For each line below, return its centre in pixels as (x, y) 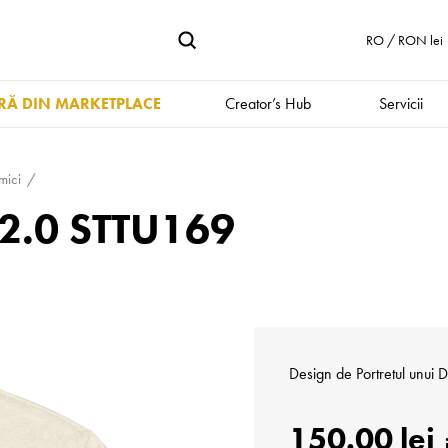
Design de (322, 373)
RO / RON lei (404, 40)
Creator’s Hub (267, 103)
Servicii (400, 103)
